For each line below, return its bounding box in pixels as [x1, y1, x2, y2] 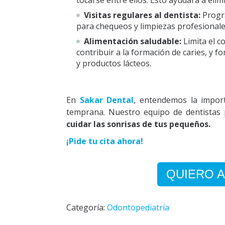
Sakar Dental [79, 94, 134, 106]
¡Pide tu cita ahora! [66, 136, 143, 147]
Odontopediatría [107, 202, 169, 213]
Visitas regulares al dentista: [84, 10, 200, 21]
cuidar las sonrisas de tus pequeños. [66, 119, 212, 130]
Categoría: [66, 202, 107, 213]
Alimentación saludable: [84, 36, 181, 47]
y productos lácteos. [76, 58, 151, 69]
